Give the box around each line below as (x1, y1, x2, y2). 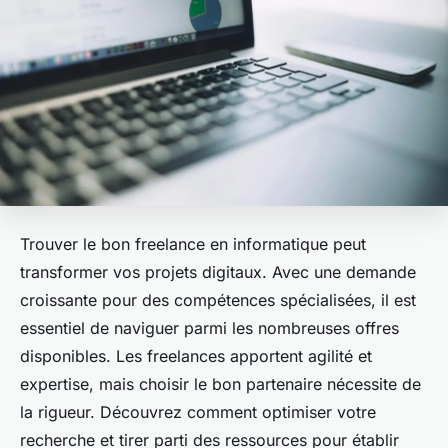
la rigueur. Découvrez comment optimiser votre (20, 402, 376, 423)
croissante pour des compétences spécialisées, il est (20, 290, 416, 311)
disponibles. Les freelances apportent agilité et (20, 346, 372, 367)
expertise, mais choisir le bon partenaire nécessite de (20, 374, 421, 395)
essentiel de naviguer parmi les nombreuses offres (20, 318, 399, 339)
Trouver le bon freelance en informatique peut (20, 234, 366, 255)
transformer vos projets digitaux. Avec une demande (20, 262, 416, 283)
